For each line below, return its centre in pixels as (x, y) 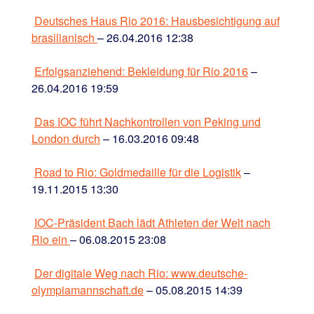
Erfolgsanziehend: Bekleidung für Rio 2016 (141, 71)
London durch (66, 138)
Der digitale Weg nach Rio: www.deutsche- (141, 273)
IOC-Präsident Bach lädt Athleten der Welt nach (152, 222)
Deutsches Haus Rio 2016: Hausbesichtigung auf (157, 20)
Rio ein (50, 239)
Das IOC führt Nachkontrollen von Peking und (147, 121)
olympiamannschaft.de (87, 289)
